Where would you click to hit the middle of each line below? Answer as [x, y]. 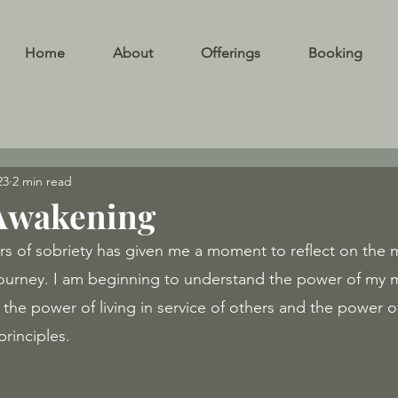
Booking [335, 53]
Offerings [231, 53]
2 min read [42, 181]
